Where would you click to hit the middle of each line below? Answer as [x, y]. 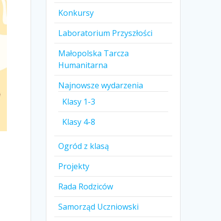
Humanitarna [83, 65]
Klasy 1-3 [79, 102]
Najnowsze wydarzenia [101, 86]
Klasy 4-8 [79, 122]
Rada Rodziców [86, 187]
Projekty [74, 166]
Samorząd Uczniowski [99, 207]
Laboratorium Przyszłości [106, 33]
